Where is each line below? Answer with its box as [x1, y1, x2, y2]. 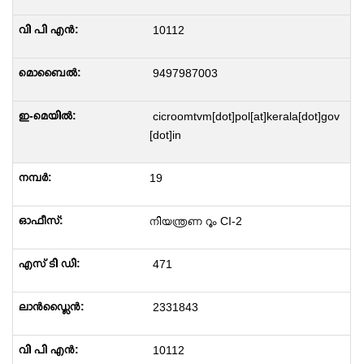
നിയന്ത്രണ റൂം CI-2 [149, 214, 242, 227]
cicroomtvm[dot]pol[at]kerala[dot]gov [149, 110, 340, 123]
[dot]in [149, 128, 181, 141]
